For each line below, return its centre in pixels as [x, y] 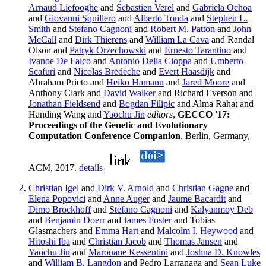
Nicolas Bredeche [107, 72]
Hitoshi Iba [49, 242]
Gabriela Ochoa [222, 8]
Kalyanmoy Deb [222, 210]
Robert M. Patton [183, 29]
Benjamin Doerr [75, 220]
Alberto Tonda [161, 18]
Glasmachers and [62, 231]
